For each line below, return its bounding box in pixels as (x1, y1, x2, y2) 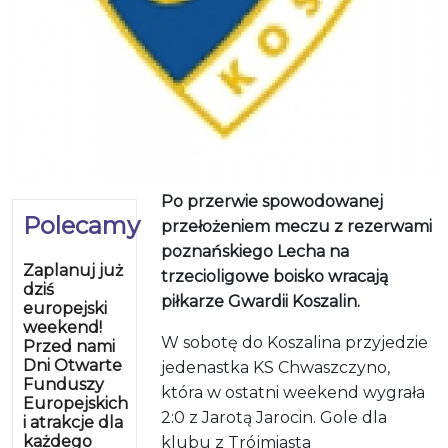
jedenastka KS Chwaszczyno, (161, 357, 391, 377)
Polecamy (23, 210, 140, 240)
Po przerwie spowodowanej (161, 191, 384, 211)
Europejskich (23, 393, 128, 413)
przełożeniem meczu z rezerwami (161, 216, 433, 236)
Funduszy (23, 374, 104, 394)
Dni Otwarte (23, 355, 122, 375)
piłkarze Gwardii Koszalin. (161, 291, 361, 311)
